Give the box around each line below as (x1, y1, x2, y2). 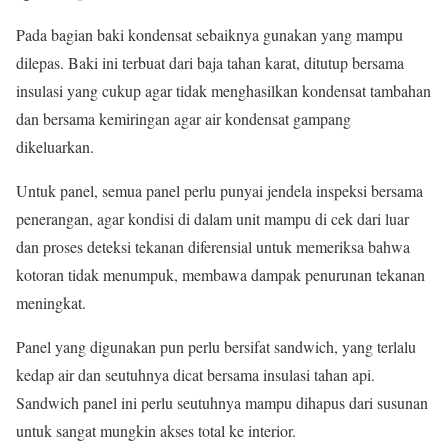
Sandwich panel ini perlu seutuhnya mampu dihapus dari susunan (16, 392, 428, 413)
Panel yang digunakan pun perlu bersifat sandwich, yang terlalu (16, 336, 416, 357)
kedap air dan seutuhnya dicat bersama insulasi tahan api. (16, 364, 375, 385)
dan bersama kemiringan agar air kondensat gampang (16, 108, 351, 129)
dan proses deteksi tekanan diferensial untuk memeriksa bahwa (16, 236, 410, 257)
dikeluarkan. (16, 136, 94, 157)
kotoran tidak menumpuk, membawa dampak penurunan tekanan (16, 264, 425, 285)
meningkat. (16, 292, 86, 313)
